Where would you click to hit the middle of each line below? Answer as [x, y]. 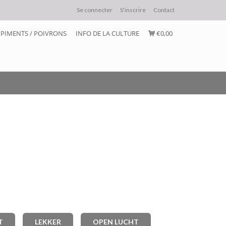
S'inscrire [133, 10]
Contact [164, 10]
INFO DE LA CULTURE [107, 33]
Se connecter [95, 10]
